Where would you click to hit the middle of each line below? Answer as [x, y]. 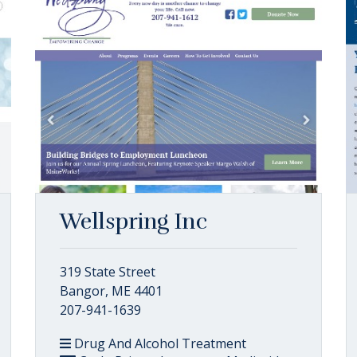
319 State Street [108, 272]
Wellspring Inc [133, 222]
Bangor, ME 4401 [111, 291]
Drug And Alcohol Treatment [159, 343]
